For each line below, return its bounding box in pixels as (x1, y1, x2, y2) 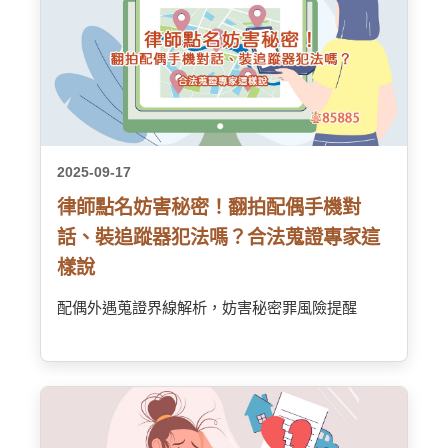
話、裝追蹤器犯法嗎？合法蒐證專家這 (57, 227, 380, 248)
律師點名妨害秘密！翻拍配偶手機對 (57, 197, 361, 218)
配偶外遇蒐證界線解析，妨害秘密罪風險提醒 (57, 299, 357, 316)
